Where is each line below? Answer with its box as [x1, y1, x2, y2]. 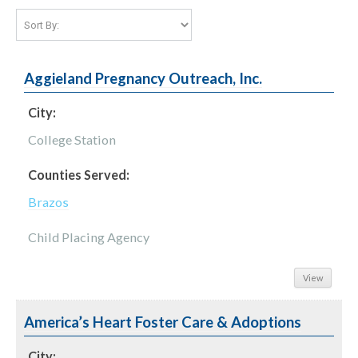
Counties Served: [28, 167, 129, 183]
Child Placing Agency [28, 229, 149, 245]
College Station [28, 132, 116, 148]
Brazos [28, 194, 69, 210]
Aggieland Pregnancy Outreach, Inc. [24, 70, 262, 88]
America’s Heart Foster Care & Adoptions [24, 313, 301, 332]
